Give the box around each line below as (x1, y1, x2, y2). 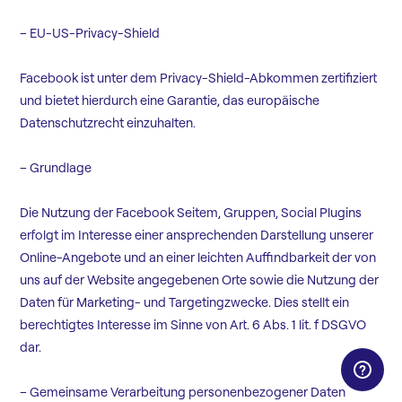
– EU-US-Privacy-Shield (20, 25, 161, 42)
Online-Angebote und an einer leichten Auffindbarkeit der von (20, 249, 377, 267)
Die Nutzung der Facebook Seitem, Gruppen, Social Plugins (20, 205, 363, 222)
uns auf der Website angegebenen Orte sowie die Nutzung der (20, 272, 380, 289)
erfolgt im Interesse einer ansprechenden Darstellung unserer (20, 227, 374, 244)
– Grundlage (20, 160, 92, 177)
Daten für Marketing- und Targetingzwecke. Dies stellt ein (20, 294, 350, 311)
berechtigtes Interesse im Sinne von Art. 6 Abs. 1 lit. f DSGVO (20, 317, 367, 334)
